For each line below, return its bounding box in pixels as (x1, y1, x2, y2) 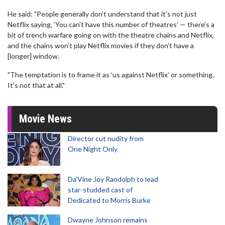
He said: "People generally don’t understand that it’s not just (8, 10, 197, 18)
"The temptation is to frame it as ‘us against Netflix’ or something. (8, 70, 214, 79)
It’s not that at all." (8, 81, 65, 89)
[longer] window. (8, 52, 59, 60)
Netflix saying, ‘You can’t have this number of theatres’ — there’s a (8, 20, 214, 29)
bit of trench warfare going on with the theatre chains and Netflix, (8, 31, 214, 39)
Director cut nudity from (68, 134, 144, 143)
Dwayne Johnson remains (68, 215, 148, 224)
